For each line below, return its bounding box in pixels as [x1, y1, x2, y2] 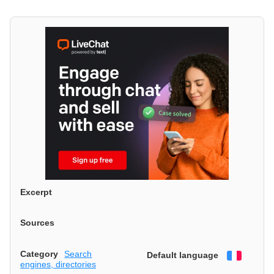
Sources [20, 218, 54, 228]
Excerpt [20, 187, 52, 197]
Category [20, 248, 58, 259]
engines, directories [20, 259, 96, 269]
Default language [147, 250, 218, 260]
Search [64, 248, 92, 259]
